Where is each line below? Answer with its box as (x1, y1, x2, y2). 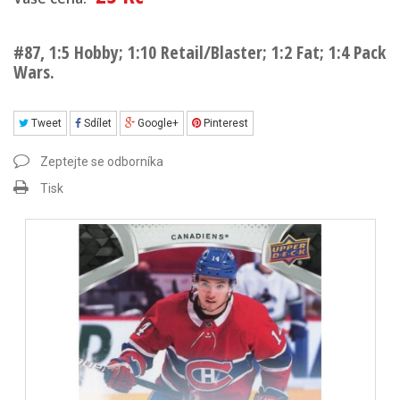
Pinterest (201, 117, 248, 129)
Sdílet (81, 117, 112, 129)
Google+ (135, 117, 179, 129)
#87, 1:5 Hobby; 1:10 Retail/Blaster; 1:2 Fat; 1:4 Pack (13, 40, 386, 64)
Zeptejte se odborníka (40, 154, 163, 169)
